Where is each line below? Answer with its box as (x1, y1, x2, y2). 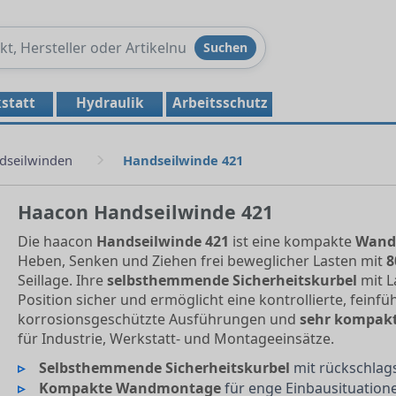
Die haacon (17, 232, 96, 251)
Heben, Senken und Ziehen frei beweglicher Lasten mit (17, 251, 386, 270)
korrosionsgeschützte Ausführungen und (17, 309, 300, 329)
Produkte (65, 34, 126, 52)
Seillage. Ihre (17, 270, 107, 290)
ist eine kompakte (228, 232, 355, 251)
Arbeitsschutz (171, 94, 267, 111)
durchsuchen (65, 52, 152, 70)
